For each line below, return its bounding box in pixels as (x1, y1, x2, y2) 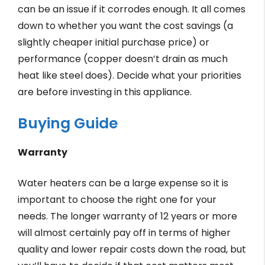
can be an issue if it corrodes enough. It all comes (18, 2, 245, 17)
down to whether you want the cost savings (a (18, 19, 233, 33)
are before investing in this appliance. (18, 85, 192, 99)
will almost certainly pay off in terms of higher (18, 226, 231, 240)
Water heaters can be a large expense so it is (18, 176, 228, 190)
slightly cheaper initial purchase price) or (18, 35, 209, 50)
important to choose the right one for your (18, 193, 216, 207)
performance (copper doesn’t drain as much (18, 52, 228, 66)
